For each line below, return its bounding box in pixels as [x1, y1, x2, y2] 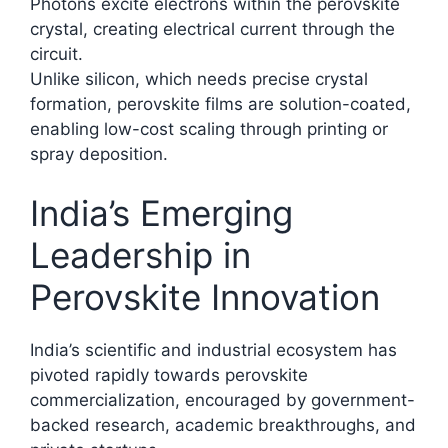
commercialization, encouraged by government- [30, 390, 415, 411]
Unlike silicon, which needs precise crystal [30, 68, 368, 89]
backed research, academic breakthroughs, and [30, 415, 416, 436]
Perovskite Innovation [30, 276, 380, 319]
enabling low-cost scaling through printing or [30, 118, 388, 139]
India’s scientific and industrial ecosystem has [30, 340, 397, 361]
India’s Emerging [30, 192, 293, 235]
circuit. [30, 43, 83, 64]
